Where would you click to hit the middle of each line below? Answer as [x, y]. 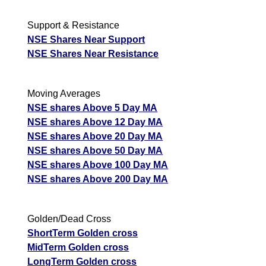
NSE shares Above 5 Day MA [93, 107]
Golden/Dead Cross [69, 218]
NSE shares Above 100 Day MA [98, 164]
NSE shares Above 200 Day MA [98, 179]
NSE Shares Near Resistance [93, 53]
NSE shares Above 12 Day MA [95, 122]
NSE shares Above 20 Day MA [95, 136]
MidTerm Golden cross [78, 247]
